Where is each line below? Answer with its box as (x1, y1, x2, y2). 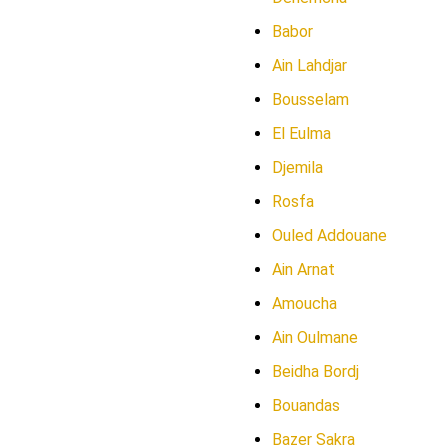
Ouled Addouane (272, 226, 387, 245)
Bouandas (272, 396, 340, 415)
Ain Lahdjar (272, 56, 347, 75)
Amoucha (272, 294, 337, 313)
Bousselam (272, 90, 349, 109)
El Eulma (272, 124, 331, 143)
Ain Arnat (272, 260, 335, 279)
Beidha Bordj (272, 362, 359, 381)
